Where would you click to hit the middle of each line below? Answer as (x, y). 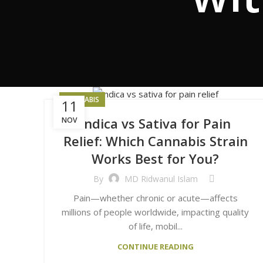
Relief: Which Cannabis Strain (155, 141)
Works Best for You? (156, 158)
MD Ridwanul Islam (161, 179)
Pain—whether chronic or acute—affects (155, 198)
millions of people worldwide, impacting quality (156, 212)
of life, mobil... (155, 226)
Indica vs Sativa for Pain (156, 123)
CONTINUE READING (155, 246)
